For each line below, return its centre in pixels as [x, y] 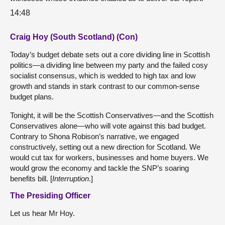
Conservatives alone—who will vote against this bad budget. [108, 126]
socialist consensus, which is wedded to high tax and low [103, 75]
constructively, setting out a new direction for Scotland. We [105, 147]
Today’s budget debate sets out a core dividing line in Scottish [110, 54]
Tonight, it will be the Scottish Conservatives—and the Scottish [112, 115]
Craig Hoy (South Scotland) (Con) [74, 37]
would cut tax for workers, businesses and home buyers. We [109, 157]
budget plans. [32, 96]
